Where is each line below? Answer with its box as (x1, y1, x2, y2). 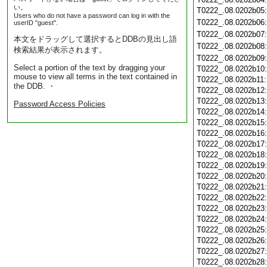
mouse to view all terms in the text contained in (14, 72, 177, 81)
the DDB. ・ (14, 82, 55, 91)
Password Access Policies (14, 100, 105, 108)
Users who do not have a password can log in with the (14, 12, 170, 19)
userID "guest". (14, 19, 58, 26)
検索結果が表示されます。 (14, 45, 107, 54)
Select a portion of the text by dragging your (14, 63, 165, 72)
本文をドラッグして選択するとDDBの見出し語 (14, 35, 177, 44)
